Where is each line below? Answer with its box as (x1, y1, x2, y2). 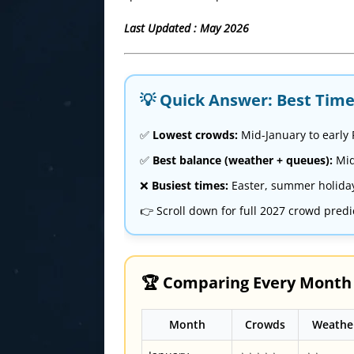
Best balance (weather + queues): (153, 153, 333, 168)
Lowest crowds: (153, 127, 238, 142)
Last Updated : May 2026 (124, 21, 249, 36)
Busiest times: (152, 178, 228, 193)
